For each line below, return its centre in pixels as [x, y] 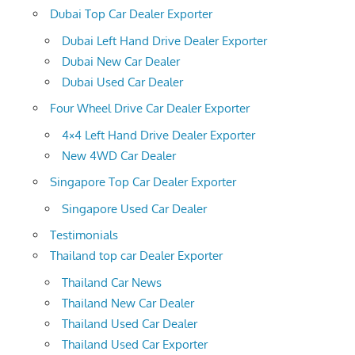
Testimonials [84, 235]
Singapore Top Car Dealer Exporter [143, 182]
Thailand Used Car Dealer [130, 323]
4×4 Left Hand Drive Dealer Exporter [158, 135]
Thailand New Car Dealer [128, 303]
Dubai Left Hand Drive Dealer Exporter [164, 40]
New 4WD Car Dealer [119, 155]
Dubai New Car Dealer [121, 61]
